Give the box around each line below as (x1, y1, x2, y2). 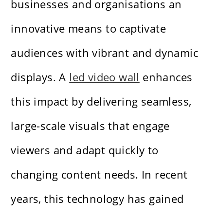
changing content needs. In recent (11, 167, 188, 182)
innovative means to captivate (11, 21, 166, 36)
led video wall (69, 70, 140, 85)
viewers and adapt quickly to (11, 143, 159, 158)
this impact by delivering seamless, (11, 94, 192, 109)
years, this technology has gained (11, 191, 184, 206)
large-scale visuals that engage (11, 118, 170, 133)
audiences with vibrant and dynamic (11, 45, 199, 60)
